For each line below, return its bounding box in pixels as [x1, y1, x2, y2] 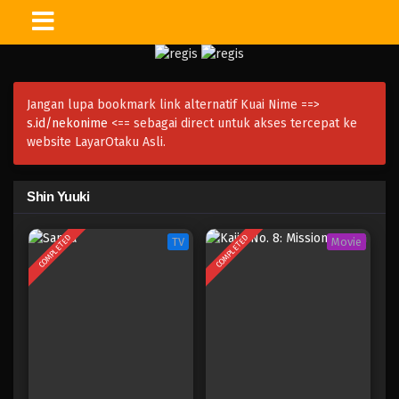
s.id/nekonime [27, 116, 108, 131]
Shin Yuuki [27, 189, 89, 204]
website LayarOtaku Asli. [27, 134, 166, 150]
